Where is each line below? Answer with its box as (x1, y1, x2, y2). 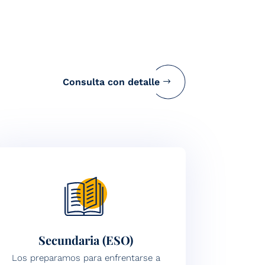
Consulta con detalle (62, 76, 160, 88)
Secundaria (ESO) (38, 231, 134, 248)
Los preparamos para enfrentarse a (11, 252, 160, 263)
